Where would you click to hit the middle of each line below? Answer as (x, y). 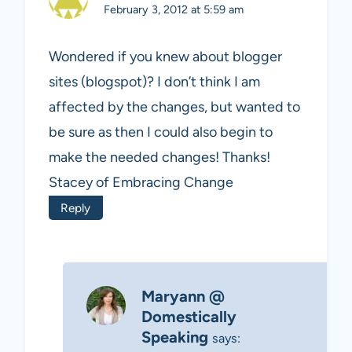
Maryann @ (183, 297)
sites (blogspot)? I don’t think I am (154, 82)
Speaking (175, 337)
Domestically (189, 317)
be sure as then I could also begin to (161, 132)
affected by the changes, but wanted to (174, 107)
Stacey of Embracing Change (141, 183)
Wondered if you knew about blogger (165, 57)
